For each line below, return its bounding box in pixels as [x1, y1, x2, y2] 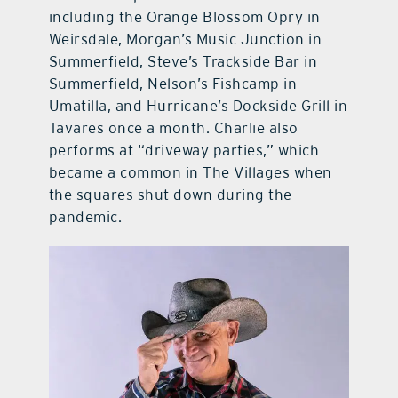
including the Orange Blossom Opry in [48, 7, 321, 26]
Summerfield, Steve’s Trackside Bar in [48, 52, 318, 70]
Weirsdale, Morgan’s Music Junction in [48, 29, 322, 48]
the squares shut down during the [48, 185, 292, 203]
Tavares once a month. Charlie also [48, 118, 298, 137]
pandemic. [48, 207, 123, 226]
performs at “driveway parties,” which [48, 140, 320, 159]
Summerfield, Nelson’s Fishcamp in [48, 74, 298, 92]
